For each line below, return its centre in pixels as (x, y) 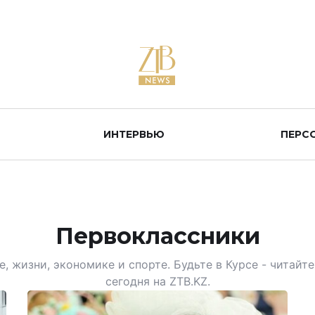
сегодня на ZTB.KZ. (157, 281)
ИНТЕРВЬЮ (134, 134)
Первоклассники (157, 236)
